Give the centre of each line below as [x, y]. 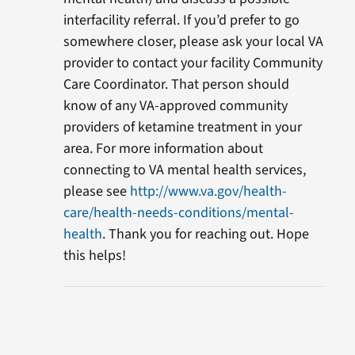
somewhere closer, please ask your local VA [193, 41]
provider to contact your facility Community [193, 63]
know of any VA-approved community [175, 105]
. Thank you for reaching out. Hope [205, 234]
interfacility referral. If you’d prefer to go [181, 20]
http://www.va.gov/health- [208, 191]
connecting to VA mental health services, [184, 170]
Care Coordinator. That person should [176, 84]
